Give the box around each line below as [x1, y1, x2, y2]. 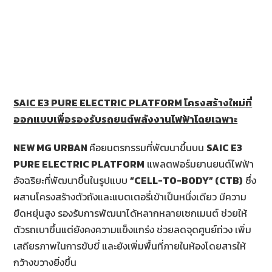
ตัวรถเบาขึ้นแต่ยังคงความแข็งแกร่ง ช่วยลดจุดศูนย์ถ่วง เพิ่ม [13, 222, 252, 237]
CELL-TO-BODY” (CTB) [134, 172, 243, 188]
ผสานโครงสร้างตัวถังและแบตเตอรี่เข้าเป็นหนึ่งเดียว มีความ [13, 189, 247, 204]
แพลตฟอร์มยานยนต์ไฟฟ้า [144, 156, 254, 171]
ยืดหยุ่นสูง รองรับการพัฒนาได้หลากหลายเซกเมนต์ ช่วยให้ [13, 205, 248, 220]
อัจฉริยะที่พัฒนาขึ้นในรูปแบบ [13, 172, 131, 188]
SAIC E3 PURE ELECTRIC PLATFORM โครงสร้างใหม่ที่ [13, 95, 253, 110]
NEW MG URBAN [13, 140, 90, 155]
